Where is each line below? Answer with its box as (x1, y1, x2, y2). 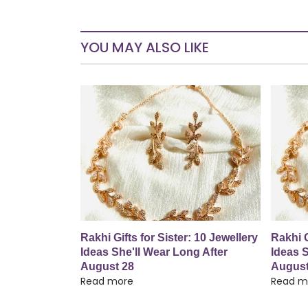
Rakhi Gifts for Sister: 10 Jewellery (80, 231, 258, 243)
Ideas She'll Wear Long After (80, 245, 228, 258)
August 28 (80, 260, 134, 272)
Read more (80, 274, 133, 288)
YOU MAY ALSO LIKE (80, 38, 209, 58)
